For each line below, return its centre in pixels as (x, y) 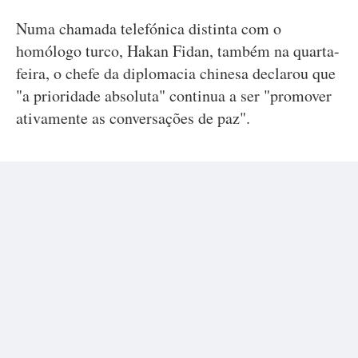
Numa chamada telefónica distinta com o (149, 28)
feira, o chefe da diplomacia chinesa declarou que (176, 73)
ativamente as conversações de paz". (133, 118)
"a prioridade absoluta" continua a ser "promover (174, 95)
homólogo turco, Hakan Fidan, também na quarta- (178, 51)
